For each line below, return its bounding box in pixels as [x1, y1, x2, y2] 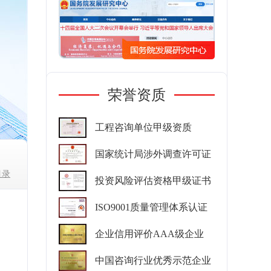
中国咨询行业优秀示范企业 [95, 255, 211, 266]
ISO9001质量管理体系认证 [95, 202, 207, 212]
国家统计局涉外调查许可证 [95, 149, 211, 159]
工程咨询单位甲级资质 [95, 122, 192, 132]
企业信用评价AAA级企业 [95, 229, 204, 239]
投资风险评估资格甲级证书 [95, 175, 211, 186]
